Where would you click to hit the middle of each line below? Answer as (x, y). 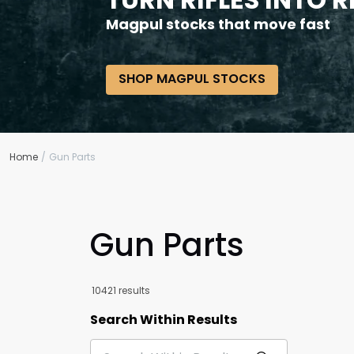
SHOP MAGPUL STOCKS (192, 79)
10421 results (121, 290)
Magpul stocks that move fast (220, 24)
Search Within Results (164, 320)
